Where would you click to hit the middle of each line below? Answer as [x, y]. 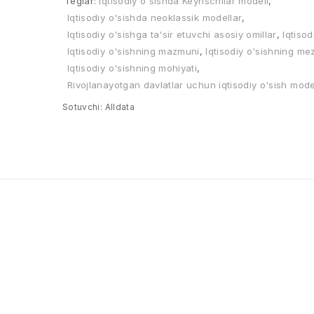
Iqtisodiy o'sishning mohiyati [132, 68]
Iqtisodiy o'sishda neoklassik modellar [155, 18]
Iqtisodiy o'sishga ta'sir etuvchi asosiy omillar [172, 34]
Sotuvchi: [83, 107]
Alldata [118, 107]
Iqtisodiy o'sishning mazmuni [134, 51]
